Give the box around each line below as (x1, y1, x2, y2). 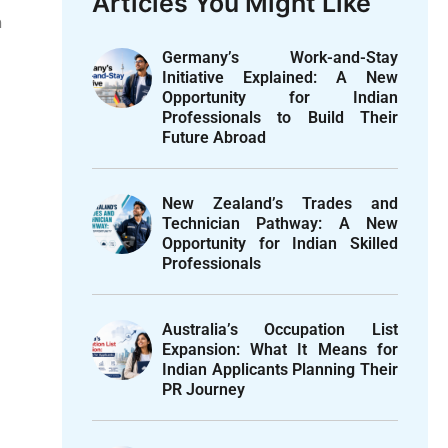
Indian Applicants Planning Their (161, 360, 398, 380)
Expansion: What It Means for (161, 340, 398, 360)
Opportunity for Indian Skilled (161, 234, 398, 254)
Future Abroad (161, 128, 266, 148)
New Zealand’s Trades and (161, 194, 398, 214)
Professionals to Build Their (161, 108, 398, 128)
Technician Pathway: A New (161, 214, 398, 234)
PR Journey (161, 380, 245, 400)
